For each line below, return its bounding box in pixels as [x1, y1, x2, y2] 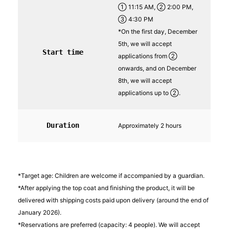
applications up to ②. [118, 88, 180, 97]
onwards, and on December [118, 64, 196, 72]
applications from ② [118, 52, 177, 60]
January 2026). [18, 208, 61, 216]
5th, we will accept [118, 39, 172, 48]
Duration [47, 121, 79, 129]
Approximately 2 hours [118, 121, 181, 129]
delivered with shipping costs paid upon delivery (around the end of [18, 196, 209, 204]
